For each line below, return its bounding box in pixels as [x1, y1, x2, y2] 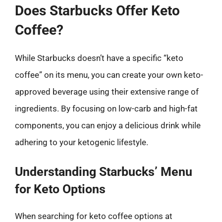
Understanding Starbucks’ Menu [15, 165, 192, 179]
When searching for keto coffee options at [15, 211, 172, 221]
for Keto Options [15, 182, 106, 196]
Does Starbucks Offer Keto [15, 2, 180, 19]
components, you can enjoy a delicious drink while [15, 120, 201, 130]
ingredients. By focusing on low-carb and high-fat [15, 103, 198, 113]
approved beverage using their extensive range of [15, 86, 199, 97]
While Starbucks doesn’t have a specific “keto [15, 53, 183, 63]
